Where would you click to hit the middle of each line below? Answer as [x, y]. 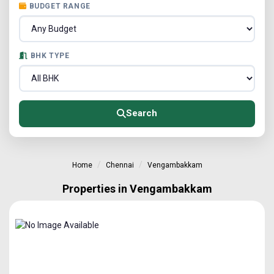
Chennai [120, 165]
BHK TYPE [50, 55]
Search [142, 113]
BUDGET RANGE [60, 6]
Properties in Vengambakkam [137, 188]
